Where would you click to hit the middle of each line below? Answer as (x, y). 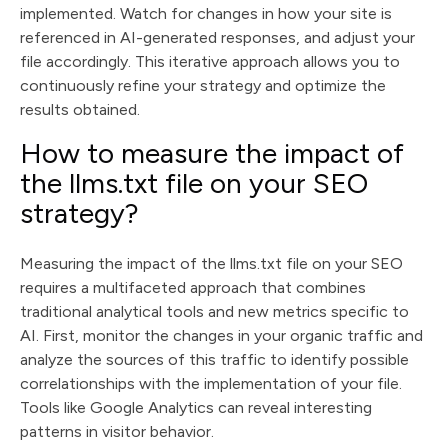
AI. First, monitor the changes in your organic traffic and (221, 335)
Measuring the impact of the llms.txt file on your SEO (211, 263)
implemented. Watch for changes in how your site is (206, 13)
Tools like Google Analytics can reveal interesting (196, 407)
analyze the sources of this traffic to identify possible (214, 359)
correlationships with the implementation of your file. (211, 383)
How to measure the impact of (212, 153)
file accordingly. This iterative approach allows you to (210, 61)
